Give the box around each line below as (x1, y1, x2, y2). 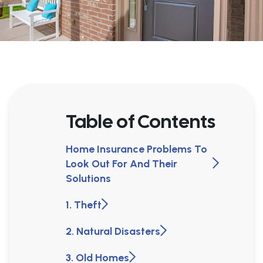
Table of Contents (66, 109, 215, 134)
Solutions (66, 172, 111, 186)
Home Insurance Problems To (66, 143, 207, 156)
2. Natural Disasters (66, 225, 160, 238)
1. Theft (66, 198, 102, 212)
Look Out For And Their (66, 157, 177, 171)
